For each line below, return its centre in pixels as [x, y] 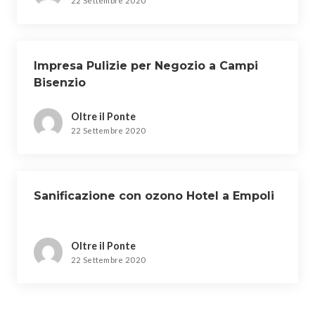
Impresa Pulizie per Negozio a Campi [146, 66]
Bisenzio [60, 83]
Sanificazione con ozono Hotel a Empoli [154, 196]
